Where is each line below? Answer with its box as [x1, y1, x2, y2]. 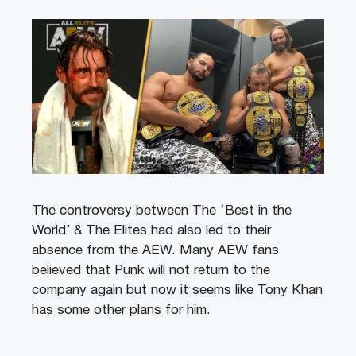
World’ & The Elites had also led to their [32, 224, 271, 237]
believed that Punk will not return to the [32, 264, 270, 277]
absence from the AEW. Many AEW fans [32, 244, 279, 257]
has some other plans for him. [32, 304, 211, 316]
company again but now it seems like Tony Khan [32, 284, 323, 296]
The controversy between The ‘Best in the [32, 204, 292, 217]
